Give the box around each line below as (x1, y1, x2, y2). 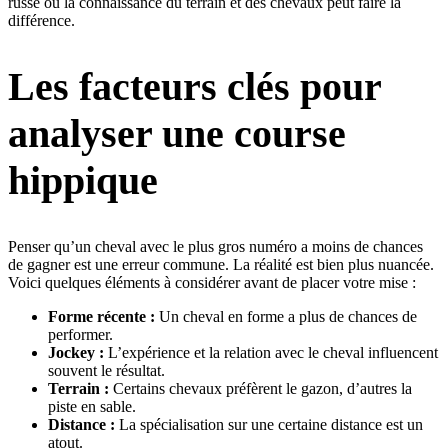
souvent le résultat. (48, 361, 165, 379)
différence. (8, 12, 75, 30)
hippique (8, 158, 158, 204)
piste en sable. (48, 397, 136, 415)
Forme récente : (48, 307, 155, 325)
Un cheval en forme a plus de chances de (155, 307, 417, 325)
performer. (48, 325, 113, 343)
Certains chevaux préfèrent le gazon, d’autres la (109, 379, 412, 397)
